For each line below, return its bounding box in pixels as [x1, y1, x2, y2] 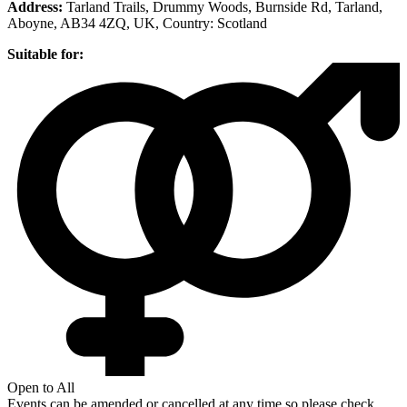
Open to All [7, 380, 74, 396]
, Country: [155, 15, 213, 31]
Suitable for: [7, 45, 84, 62]
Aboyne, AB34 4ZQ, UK [7, 15, 155, 31]
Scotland [217, 15, 267, 31]
